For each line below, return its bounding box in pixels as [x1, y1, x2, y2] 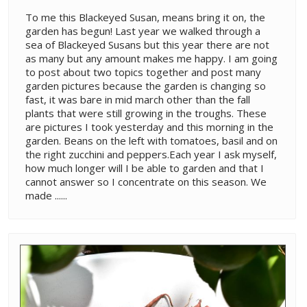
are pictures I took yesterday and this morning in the [25, 119, 273, 134]
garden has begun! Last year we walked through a [25, 23, 260, 38]
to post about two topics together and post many [25, 64, 261, 79]
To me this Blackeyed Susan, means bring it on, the [25, 10, 265, 24]
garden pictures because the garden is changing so [25, 78, 266, 93]
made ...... [25, 188, 67, 202]
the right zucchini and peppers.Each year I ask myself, [25, 147, 277, 161]
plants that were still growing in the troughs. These [25, 106, 267, 120]
